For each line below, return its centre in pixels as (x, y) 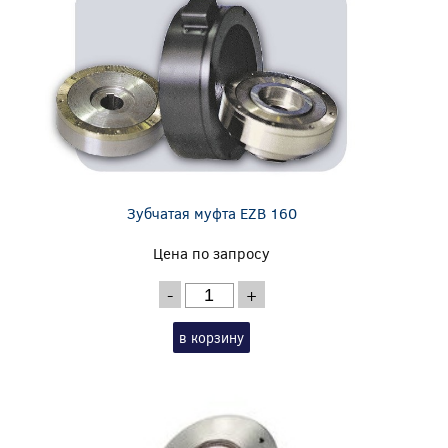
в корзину (212, 338)
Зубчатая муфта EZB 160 (211, 213)
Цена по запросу (212, 253)
